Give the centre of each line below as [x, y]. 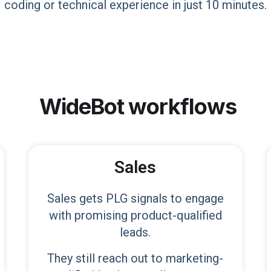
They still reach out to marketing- [135, 258]
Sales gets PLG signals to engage [135, 198]
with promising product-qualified [135, 215]
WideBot [81, 106]
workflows [182, 106]
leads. [135, 232]
